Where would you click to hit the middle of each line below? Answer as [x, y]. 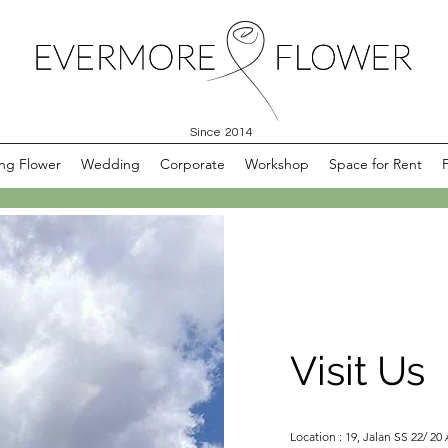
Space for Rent [375, 164]
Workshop [277, 164]
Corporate [192, 164]
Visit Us [362, 371]
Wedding [110, 164]
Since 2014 [221, 132]
